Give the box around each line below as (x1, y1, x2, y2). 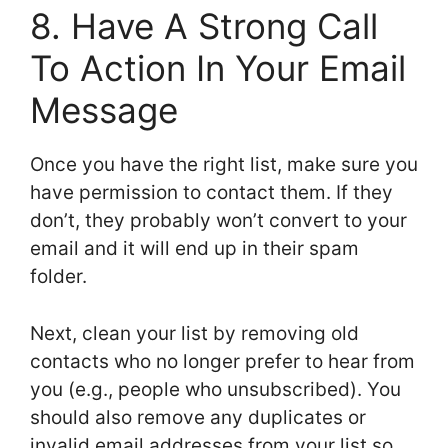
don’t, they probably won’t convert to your (30, 209, 407, 233)
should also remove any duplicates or (30, 405, 366, 429)
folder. (30, 265, 87, 289)
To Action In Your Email (30, 47, 406, 90)
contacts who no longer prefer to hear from (30, 349, 415, 373)
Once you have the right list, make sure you (30, 153, 418, 177)
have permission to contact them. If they (30, 181, 393, 205)
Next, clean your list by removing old (30, 321, 359, 345)
